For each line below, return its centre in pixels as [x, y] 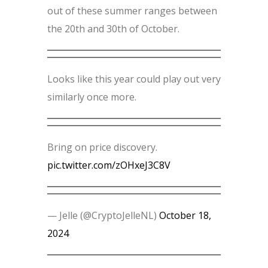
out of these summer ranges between [132, 11]
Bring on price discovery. [102, 147]
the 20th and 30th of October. [113, 29]
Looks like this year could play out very [134, 79]
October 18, [185, 216]
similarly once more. [92, 97]
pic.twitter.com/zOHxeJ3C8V [109, 165]
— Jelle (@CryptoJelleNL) [103, 216]
